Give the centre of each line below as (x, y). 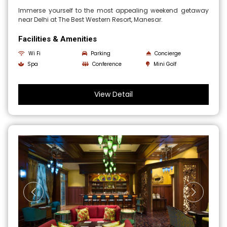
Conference (107, 64)
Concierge (167, 54)
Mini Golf (165, 64)
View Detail (113, 94)
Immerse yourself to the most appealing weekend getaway (113, 11)
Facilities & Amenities (58, 39)
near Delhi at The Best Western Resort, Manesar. (91, 20)
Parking (101, 54)
